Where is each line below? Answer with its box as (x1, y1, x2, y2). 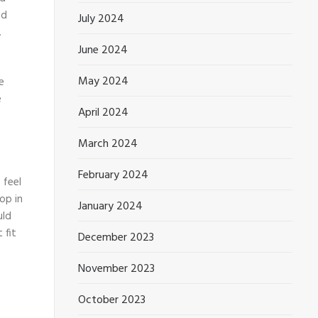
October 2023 (78, 291, 146, 309)
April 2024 (78, 104, 129, 122)
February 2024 (78, 166, 149, 185)
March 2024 (78, 135, 138, 153)
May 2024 (78, 72, 129, 91)
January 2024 (78, 197, 143, 216)
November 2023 (78, 260, 155, 278)
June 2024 (78, 41, 128, 60)
